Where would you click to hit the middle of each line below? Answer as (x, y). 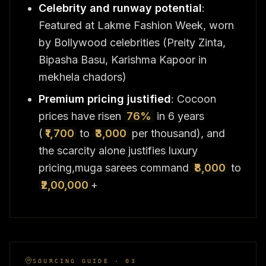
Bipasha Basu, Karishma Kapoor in (123, 59)
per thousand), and (177, 133)
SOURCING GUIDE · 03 (85, 261)
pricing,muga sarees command (115, 167)
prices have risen (81, 116)
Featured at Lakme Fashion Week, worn (136, 25)
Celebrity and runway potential (120, 8)
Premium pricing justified (105, 99)
